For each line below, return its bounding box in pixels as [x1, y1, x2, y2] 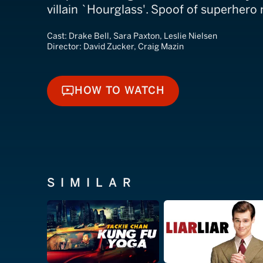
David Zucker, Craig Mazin [83, 41, 184, 52]
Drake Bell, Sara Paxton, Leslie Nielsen [69, 31, 217, 41]
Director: [47, 41, 83, 52]
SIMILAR [47, 175, 137, 190]
